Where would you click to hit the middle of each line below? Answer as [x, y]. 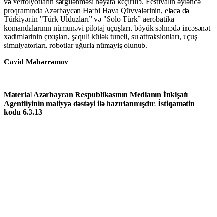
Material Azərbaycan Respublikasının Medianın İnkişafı [96, 94]
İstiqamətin [176, 103]
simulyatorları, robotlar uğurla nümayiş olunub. [76, 45]
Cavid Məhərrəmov [36, 62]
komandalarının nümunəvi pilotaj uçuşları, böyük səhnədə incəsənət [107, 28]
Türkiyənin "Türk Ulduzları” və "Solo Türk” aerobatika [89, 19]
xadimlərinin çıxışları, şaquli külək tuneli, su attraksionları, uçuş [101, 36]
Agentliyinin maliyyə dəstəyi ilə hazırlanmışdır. [81, 103]
